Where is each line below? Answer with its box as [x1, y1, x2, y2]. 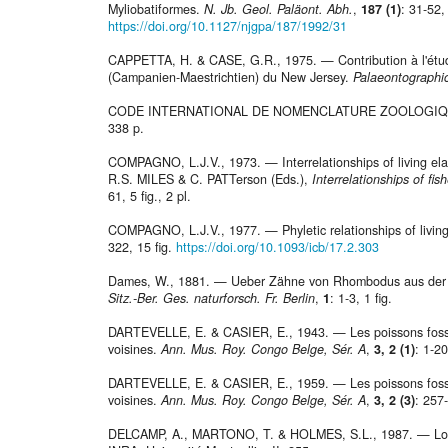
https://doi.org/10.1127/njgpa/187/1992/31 [108, 17, 347, 36]
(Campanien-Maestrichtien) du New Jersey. [108, 68, 353, 87]
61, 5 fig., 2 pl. [108, 187, 191, 206]
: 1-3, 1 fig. [330, 289, 392, 308]
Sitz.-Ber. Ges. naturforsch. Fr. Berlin [108, 289, 315, 308]
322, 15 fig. [108, 238, 176, 257]
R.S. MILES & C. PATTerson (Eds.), [108, 170, 312, 189]
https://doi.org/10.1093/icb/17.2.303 [176, 238, 379, 257]
